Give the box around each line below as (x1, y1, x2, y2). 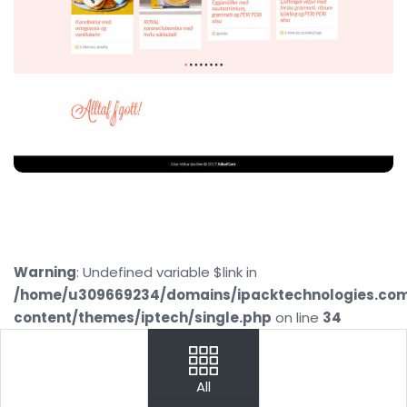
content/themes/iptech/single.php (14, 308, 272, 328)
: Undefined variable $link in (76, 263, 257, 283)
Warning (14, 263, 76, 283)
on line (272, 308, 323, 328)
